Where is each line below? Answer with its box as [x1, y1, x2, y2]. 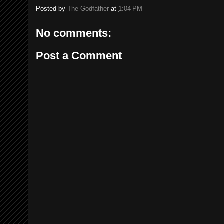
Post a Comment [36, 49, 122, 62]
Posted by [36, 4, 67, 12]
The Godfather [67, 4, 109, 12]
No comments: [36, 26, 111, 39]
